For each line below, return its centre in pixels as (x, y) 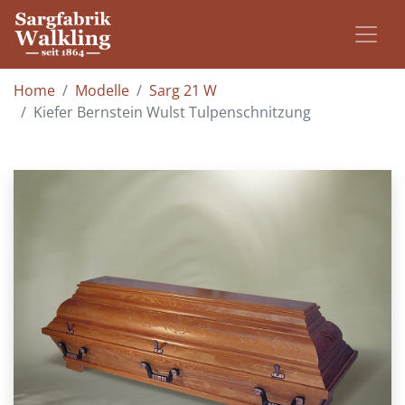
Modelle (102, 90)
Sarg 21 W (183, 90)
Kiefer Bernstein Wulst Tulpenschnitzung (172, 112)
